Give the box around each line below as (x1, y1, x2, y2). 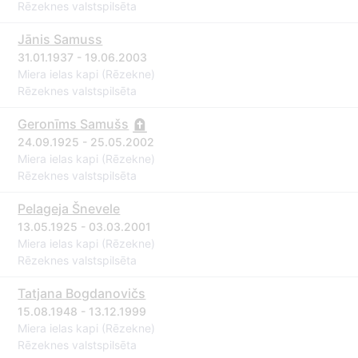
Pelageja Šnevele (18, 201, 121, 217)
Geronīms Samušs (18, 116, 129, 132)
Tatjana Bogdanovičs (18, 285, 146, 301)
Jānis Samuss (18, 31, 103, 47)
